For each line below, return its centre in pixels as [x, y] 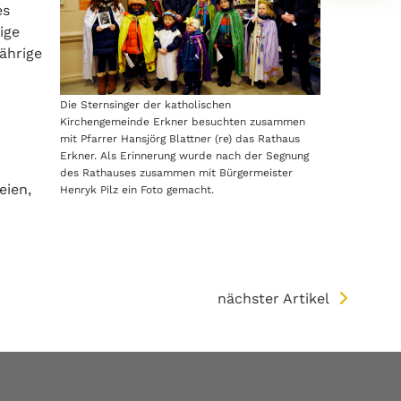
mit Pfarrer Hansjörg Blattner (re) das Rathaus [180, 139]
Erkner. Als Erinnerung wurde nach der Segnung [184, 156]
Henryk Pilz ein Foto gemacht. [137, 190]
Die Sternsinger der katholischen [145, 105]
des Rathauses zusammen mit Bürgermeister [176, 173]
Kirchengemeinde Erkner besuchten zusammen [183, 122]
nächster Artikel [273, 299]
